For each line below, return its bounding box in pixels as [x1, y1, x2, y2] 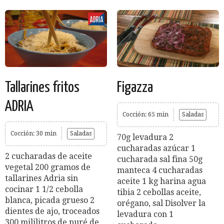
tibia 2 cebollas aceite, [117, 187, 201, 197]
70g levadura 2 [117, 132, 173, 142]
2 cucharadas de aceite [5, 151, 92, 161]
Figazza [117, 80, 153, 95]
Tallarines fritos [5, 80, 79, 95]
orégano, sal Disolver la [117, 198, 205, 208]
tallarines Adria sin [5, 173, 78, 183]
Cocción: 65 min [122, 111, 168, 118]
